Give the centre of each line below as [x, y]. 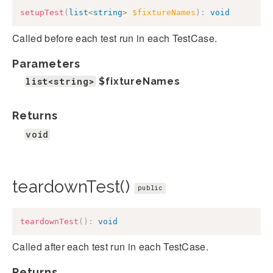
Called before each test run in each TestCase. [115, 38]
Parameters [46, 63]
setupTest [42, 13]
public [150, 188]
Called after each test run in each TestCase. [111, 247]
